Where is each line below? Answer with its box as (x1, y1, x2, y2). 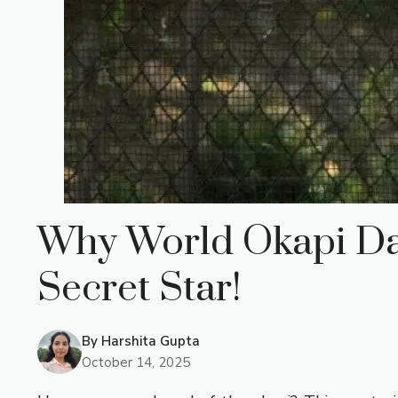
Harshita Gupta (101, 331, 200, 350)
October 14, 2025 (82, 353, 190, 371)
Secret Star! (37, 264, 241, 313)
